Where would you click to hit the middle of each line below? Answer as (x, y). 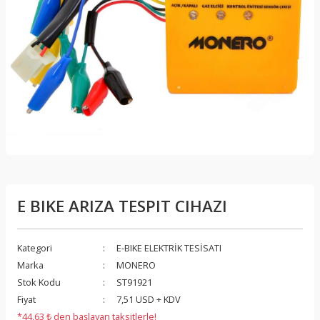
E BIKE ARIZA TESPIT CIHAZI (122, 206)
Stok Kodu (39, 282)
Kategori (35, 248)
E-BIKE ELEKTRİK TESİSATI (169, 248)
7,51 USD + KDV (149, 299)
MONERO (136, 265)
